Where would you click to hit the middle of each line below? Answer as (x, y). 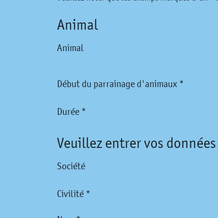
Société (71, 166)
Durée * (72, 112)
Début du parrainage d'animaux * (120, 84)
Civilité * (74, 194)
